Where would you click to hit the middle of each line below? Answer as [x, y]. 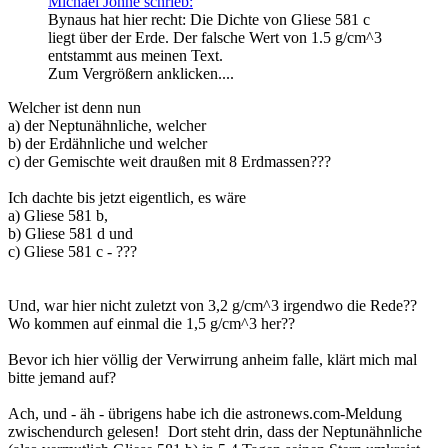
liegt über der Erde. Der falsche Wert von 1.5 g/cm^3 [215, 37]
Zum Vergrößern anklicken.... [141, 73]
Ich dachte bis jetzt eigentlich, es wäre [127, 197]
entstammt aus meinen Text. [135, 55]
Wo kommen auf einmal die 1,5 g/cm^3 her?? [153, 323]
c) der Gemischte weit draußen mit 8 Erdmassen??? [169, 161]
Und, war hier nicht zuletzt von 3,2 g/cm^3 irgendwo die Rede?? [212, 305]
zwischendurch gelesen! [85, 431]
